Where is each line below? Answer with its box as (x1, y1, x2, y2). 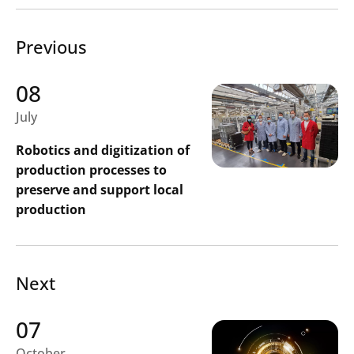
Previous (16, 34, 87, 58)
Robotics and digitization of (16, 141, 190, 159)
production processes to (16, 160, 167, 179)
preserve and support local (16, 180, 183, 198)
